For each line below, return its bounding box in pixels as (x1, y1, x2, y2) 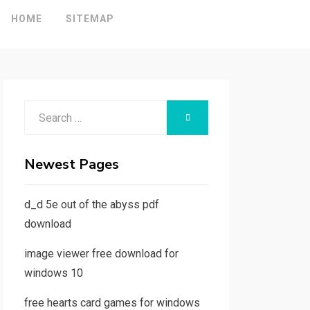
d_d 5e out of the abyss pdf (24, 198, 159, 211)
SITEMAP (65, 13, 114, 24)
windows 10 (24, 266, 83, 280)
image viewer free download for (24, 247, 179, 260)
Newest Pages (24, 155, 119, 174)
